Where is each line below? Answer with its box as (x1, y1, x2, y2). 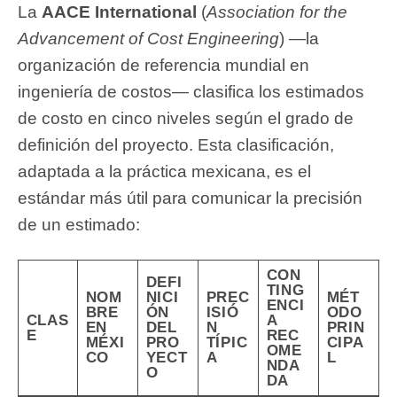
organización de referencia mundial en (18, 55, 309, 74)
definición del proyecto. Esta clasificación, (18, 135, 334, 154)
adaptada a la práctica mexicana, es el (18, 161, 311, 181)
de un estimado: (18, 214, 140, 234)
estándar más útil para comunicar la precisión (18, 188, 362, 207)
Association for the (206, 2, 347, 21)
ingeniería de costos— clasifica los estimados (18, 82, 364, 101)
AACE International (42, 2, 197, 21)
